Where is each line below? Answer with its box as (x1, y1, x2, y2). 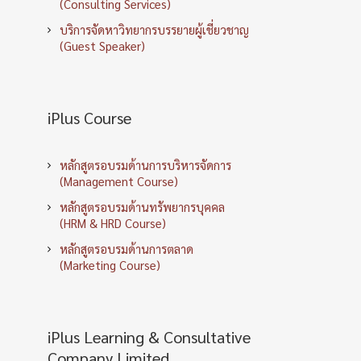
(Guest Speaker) (60, 37, 145, 53)
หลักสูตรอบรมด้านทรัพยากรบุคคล (60, 198, 225, 214)
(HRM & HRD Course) (60, 214, 166, 230)
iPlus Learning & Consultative (48, 326, 251, 347)
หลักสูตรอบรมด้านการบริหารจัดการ (60, 156, 231, 172)
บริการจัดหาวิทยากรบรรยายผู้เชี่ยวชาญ (60, 21, 249, 37)
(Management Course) (60, 172, 178, 189)
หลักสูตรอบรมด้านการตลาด (60, 240, 193, 256)
